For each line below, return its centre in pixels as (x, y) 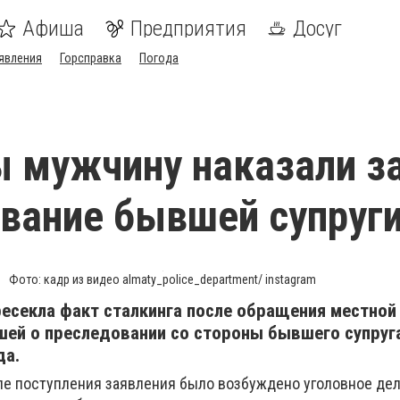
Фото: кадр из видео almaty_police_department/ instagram (162, 279)
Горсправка (91, 58)
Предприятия (188, 29)
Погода (159, 58)
